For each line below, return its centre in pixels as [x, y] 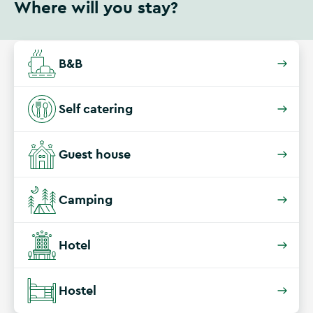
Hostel [78, 290]
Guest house [95, 154]
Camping [86, 199]
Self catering [96, 108]
